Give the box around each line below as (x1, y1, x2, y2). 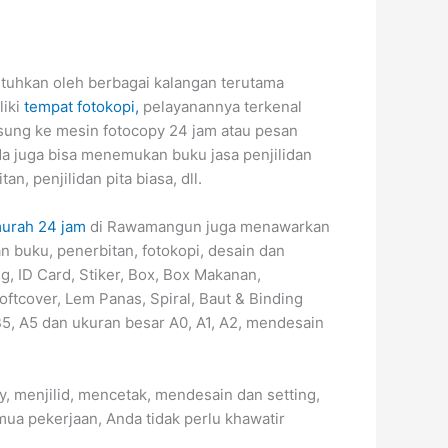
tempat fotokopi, (24, 97, 139, 116)
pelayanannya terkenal (139, 97, 302, 116)
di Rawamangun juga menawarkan (86, 217, 330, 236)
